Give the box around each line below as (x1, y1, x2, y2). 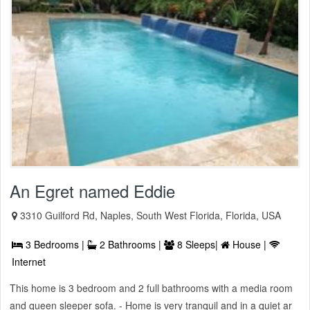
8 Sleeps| (174, 237, 221, 252)
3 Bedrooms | (23, 237, 87, 252)
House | (230, 237, 269, 252)
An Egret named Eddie (10, 179, 175, 203)
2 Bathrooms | (97, 237, 164, 252)
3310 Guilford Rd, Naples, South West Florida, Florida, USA (20, 208, 281, 223)
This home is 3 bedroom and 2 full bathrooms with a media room (10, 281, 293, 295)
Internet (12, 255, 46, 269)
